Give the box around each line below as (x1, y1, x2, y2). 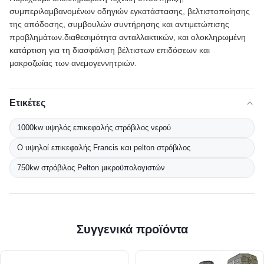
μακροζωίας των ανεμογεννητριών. (9, 58, 137, 68)
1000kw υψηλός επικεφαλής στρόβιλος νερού (17, 123, 171, 132)
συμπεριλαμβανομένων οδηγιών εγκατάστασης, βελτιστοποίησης (9, 6, 250, 16)
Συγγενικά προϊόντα (76, 223, 188, 236)
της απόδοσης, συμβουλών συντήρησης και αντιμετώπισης (9, 19, 229, 29)
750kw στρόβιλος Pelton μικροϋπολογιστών (17, 163, 165, 172)
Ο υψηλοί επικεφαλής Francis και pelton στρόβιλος (17, 143, 190, 152)
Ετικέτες (9, 98, 45, 108)
